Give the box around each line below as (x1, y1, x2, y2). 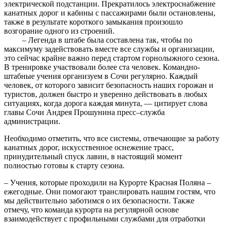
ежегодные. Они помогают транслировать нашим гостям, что (4, 187, 215, 196)
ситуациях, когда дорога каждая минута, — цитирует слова (4, 98, 207, 107)
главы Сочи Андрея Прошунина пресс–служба (4, 107, 165, 117)
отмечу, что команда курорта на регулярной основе (4, 205, 179, 214)
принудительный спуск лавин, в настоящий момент (4, 152, 182, 161)
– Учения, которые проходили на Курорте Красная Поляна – (4, 178, 211, 187)
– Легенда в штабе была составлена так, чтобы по (4, 35, 192, 44)
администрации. (4, 117, 60, 126)
